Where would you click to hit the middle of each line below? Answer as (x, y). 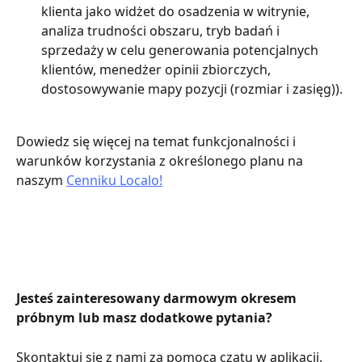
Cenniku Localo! (114, 180)
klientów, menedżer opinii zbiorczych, (158, 70)
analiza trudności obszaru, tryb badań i (162, 31)
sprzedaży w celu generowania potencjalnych (181, 51)
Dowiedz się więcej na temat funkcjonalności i (158, 141)
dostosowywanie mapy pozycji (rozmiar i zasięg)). (192, 89)
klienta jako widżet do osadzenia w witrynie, (177, 12)
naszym (41, 180)
